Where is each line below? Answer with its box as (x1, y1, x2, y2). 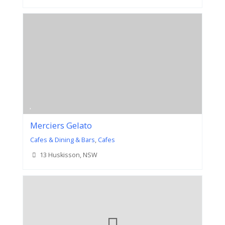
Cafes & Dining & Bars (30, 136, 95, 145)
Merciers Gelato (30, 120, 92, 132)
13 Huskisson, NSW (39, 151, 97, 160)
